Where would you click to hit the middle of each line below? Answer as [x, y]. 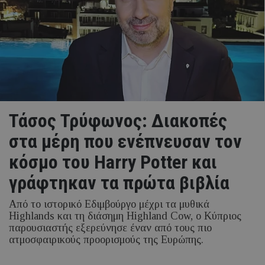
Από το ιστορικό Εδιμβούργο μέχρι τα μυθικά [109, 204]
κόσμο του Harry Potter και [113, 162]
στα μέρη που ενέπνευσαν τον [125, 141]
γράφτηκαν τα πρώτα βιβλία [119, 182]
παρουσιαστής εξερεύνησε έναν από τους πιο [110, 227]
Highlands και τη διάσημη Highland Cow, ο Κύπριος [125, 216]
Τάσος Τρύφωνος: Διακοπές [118, 120]
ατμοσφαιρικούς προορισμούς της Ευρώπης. [106, 239]
